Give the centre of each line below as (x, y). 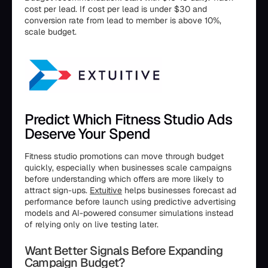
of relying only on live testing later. (92, 225)
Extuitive (106, 191)
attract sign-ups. (57, 191)
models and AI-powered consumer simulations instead (129, 213)
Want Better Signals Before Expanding (124, 251)
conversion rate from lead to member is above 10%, (123, 21)
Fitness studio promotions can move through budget (124, 156)
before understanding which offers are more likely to (124, 179)
